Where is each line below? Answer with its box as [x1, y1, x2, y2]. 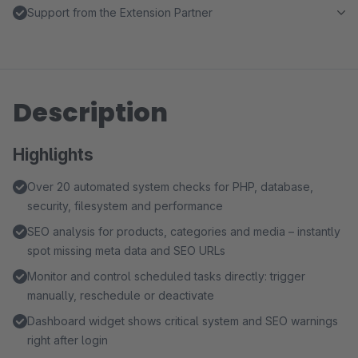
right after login [27, 333, 108, 347]
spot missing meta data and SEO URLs [27, 244, 225, 257]
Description [13, 94, 168, 130]
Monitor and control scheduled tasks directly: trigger [27, 269, 305, 283]
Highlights [13, 145, 93, 165]
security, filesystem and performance [27, 199, 223, 213]
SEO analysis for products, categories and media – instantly [27, 225, 340, 238]
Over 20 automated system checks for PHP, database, [27, 180, 313, 193]
